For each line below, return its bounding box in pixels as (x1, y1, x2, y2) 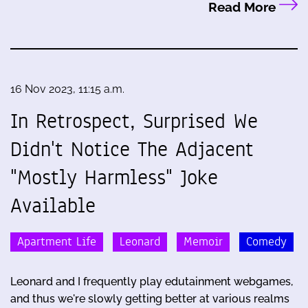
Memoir (184, 232, 223, 250)
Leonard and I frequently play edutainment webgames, (10, 274, 293, 288)
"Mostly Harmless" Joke (10, 162, 218, 192)
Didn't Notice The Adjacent (10, 134, 254, 164)
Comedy (246, 232, 287, 250)
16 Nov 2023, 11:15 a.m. (10, 82, 124, 96)
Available (10, 190, 96, 220)
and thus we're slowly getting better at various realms (10, 291, 289, 305)
